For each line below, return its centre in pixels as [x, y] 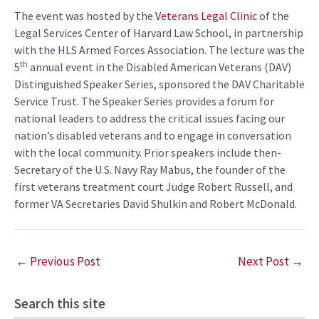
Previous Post [64, 262]
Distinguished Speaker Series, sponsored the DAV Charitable [159, 84]
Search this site [60, 304]
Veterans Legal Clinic [207, 16]
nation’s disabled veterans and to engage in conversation [153, 136]
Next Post [265, 262]
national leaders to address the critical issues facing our [150, 119]
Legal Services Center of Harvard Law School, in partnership [159, 33]
